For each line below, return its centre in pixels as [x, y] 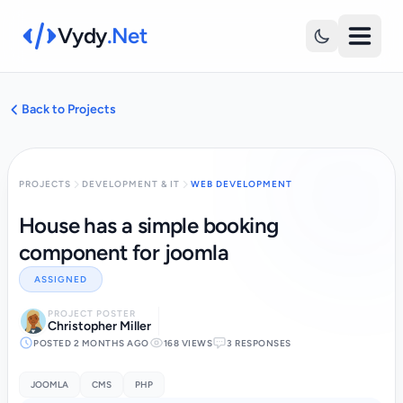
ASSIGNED [61, 279]
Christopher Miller [99, 326]
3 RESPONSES [259, 343]
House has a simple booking [149, 225]
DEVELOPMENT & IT [131, 184]
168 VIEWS [188, 343]
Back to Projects [69, 109]
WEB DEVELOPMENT [242, 184]
